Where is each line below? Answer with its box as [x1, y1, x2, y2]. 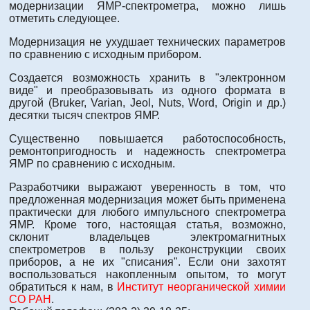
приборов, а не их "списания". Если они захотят [9, 255, 286, 268]
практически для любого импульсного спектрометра [9, 206, 286, 218]
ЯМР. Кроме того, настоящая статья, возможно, [9, 218, 286, 230]
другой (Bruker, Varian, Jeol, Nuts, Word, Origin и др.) [9, 96, 286, 109]
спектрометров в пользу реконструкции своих [9, 243, 286, 255]
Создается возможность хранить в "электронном [9, 71, 286, 84]
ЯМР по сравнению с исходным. [9, 157, 175, 170]
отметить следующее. [9, 12, 120, 24]
